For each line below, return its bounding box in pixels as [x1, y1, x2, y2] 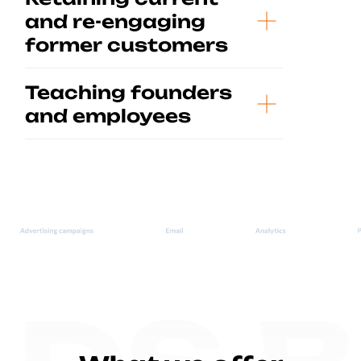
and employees [25, 105, 191, 127]
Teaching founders [25, 81, 232, 103]
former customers [25, 34, 228, 56]
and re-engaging [25, 10, 205, 32]
